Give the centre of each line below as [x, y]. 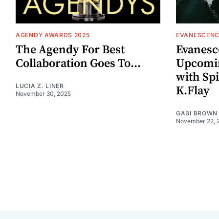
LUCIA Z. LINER [40, 86]
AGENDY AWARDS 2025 [53, 35]
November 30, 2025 [43, 93]
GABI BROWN [197, 113]
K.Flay [193, 91]
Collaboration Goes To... [78, 63]
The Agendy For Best [70, 50]
